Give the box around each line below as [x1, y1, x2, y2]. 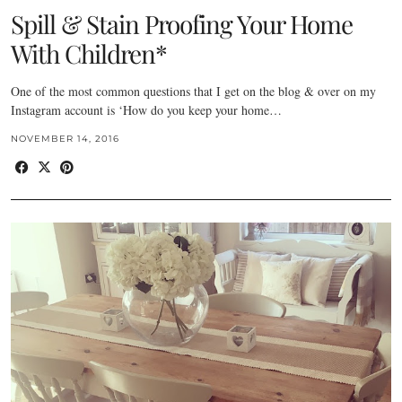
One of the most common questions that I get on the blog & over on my [11, 83, 376, 100]
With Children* [11, 37, 167, 71]
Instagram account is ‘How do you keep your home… [11, 101, 282, 119]
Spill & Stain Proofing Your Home [11, 7, 353, 41]
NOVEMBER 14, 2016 [11, 133, 119, 145]
